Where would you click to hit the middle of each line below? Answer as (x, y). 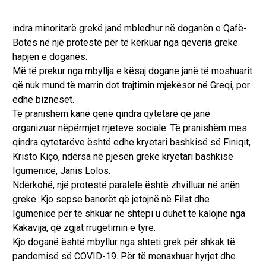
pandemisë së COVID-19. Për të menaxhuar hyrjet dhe (124, 256)
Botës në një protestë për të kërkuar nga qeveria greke (125, 43)
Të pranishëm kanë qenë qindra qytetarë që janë (111, 114)
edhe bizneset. (43, 100)
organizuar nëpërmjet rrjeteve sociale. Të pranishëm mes (130, 128)
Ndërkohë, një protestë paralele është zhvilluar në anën (126, 185)
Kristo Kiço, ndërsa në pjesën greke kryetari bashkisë (123, 157)
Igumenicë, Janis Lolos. (61, 171)
